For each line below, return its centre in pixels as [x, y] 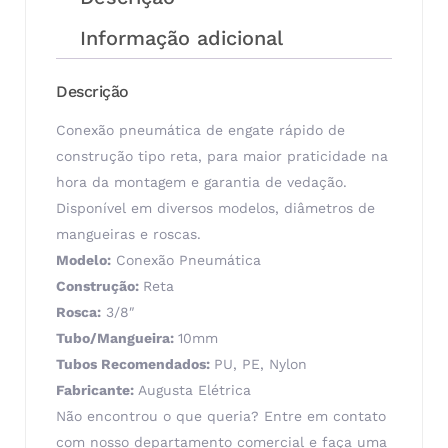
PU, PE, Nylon [260, 363]
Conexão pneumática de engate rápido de [200, 129]
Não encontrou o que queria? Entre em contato [221, 415]
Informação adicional [181, 38]
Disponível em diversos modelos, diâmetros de [215, 207]
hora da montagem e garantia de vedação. [201, 181]
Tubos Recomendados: [135, 363]
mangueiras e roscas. [128, 233]
